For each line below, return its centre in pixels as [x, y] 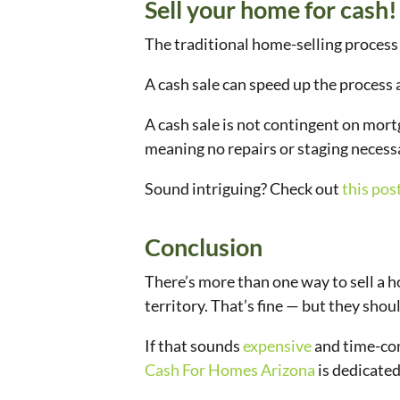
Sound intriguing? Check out [243, 189]
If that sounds [194, 346]
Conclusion [204, 247]
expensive [277, 346]
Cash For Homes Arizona [230, 370]
